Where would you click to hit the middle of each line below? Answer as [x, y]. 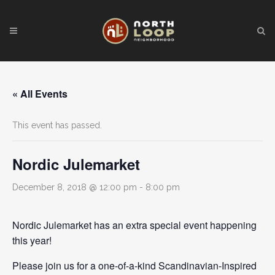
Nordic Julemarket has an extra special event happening [134, 225]
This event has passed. [57, 125]
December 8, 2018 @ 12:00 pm [75, 187]
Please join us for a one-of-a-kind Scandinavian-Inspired [134, 265]
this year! [32, 240]
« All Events [40, 94]
